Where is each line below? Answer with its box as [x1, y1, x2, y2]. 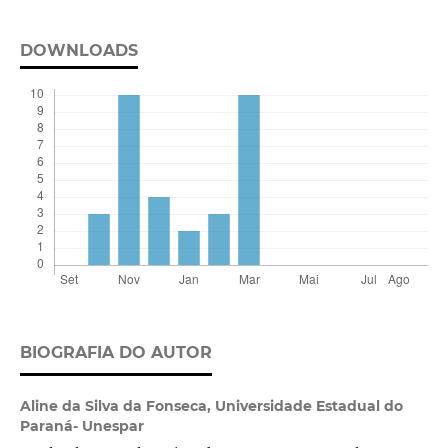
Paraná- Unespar [19, 417, 144, 436]
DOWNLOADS [19, 41, 138, 61]
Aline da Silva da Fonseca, [19, 397, 215, 416]
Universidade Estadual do [214, 397, 403, 416]
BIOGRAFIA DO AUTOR [19, 343, 212, 363]
